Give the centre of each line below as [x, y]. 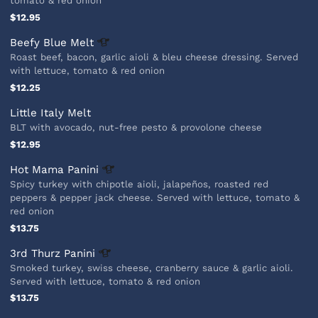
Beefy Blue [40, 42]
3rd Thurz [37, 253]
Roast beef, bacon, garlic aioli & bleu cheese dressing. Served [154, 57]
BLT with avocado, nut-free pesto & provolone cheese [136, 127]
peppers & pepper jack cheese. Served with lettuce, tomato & [155, 197]
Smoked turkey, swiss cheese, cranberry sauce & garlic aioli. [152, 268]
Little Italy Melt [51, 113]
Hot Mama [39, 169]
